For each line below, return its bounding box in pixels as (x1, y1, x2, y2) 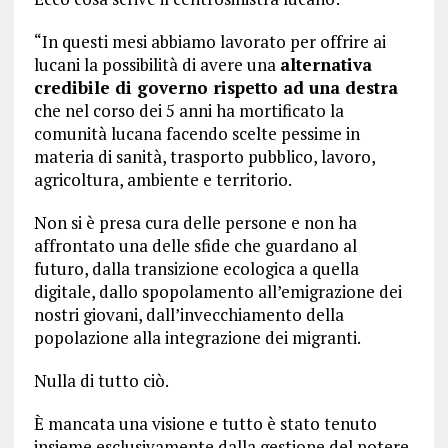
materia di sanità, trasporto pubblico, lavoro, (33, 145, 375, 168)
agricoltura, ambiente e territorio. (33, 168, 292, 191)
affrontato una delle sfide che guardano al (33, 234, 357, 257)
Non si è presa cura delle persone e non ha (33, 211, 357, 234)
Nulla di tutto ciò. (33, 369, 169, 392)
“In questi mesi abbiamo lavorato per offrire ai (33, 30, 386, 53)
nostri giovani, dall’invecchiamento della (33, 303, 344, 326)
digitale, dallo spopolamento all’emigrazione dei (33, 280, 402, 303)
